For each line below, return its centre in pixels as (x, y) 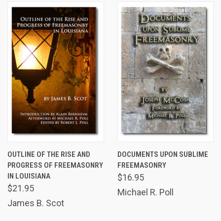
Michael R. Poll (145, 192)
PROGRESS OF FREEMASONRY (55, 165)
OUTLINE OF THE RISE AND (49, 154)
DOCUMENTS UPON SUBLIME (163, 154)
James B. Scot (36, 203)
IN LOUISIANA (29, 176)
